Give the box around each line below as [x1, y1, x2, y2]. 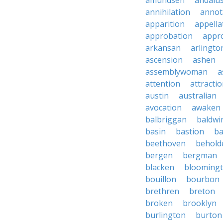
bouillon [145, 174, 176, 185]
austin [145, 90, 169, 101]
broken [145, 198, 173, 209]
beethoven [145, 138, 186, 149]
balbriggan [145, 114, 187, 125]
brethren [145, 186, 179, 197]
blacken [145, 162, 174, 173]
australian [179, 90, 217, 101]
